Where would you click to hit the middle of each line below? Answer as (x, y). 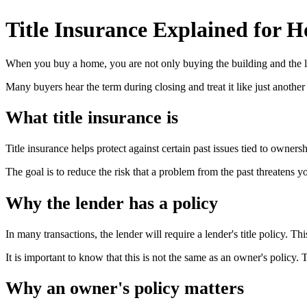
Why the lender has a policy (112, 203)
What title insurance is (92, 118)
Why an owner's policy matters (125, 288)
